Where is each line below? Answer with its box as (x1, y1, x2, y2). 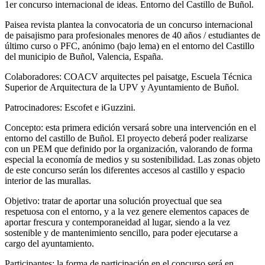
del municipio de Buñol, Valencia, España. (5, 51, 163, 62)
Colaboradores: (5, 71, 62, 82)
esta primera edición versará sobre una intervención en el (43, 122, 256, 132)
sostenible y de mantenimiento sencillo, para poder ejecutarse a (5, 227, 238, 238)
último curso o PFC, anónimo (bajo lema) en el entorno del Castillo (5, 40, 254, 51)
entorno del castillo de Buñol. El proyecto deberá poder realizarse (5, 132, 248, 143)
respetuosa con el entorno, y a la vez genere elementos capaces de (5, 206, 249, 216)
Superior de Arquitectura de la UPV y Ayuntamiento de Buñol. (5, 82, 239, 92)
